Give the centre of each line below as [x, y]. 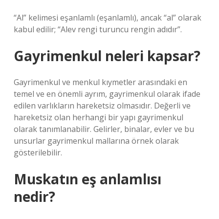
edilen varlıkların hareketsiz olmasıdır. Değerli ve [102, 106]
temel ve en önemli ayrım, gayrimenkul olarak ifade [107, 94]
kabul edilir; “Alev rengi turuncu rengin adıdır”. [98, 29]
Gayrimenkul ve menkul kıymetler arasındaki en [100, 82]
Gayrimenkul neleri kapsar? [107, 56]
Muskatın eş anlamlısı [88, 179]
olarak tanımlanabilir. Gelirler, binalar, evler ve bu [104, 129]
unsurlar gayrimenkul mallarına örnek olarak [96, 141]
